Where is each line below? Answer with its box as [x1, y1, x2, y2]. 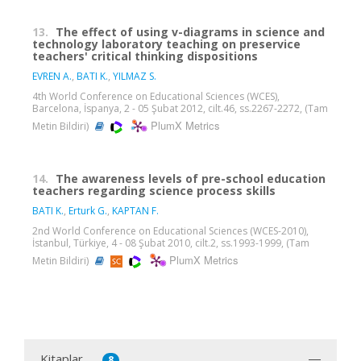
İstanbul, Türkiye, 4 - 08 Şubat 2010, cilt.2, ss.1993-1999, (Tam [32, 235, 309, 250]
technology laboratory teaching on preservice [32, 35, 301, 52]
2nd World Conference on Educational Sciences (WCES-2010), [32, 223, 309, 238]
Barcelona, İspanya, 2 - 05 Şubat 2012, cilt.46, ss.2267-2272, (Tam [32, 101, 328, 115]
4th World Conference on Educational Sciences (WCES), [32, 89, 280, 103]
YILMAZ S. [113, 68, 156, 83]
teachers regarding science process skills [32, 182, 276, 198]
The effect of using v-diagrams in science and [56, 23, 325, 39]
